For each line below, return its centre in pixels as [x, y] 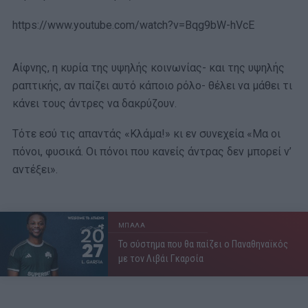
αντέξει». [35, 169]
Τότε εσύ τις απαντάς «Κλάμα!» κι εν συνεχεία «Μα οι [146, 133]
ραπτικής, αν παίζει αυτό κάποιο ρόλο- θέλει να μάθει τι [152, 85]
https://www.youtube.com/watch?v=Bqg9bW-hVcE [133, 25]
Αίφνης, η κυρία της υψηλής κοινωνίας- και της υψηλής [148, 67]
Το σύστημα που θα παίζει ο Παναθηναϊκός [203, 244]
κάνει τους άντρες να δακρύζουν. [95, 103]
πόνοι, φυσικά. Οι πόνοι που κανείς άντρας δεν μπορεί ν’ [152, 151]
